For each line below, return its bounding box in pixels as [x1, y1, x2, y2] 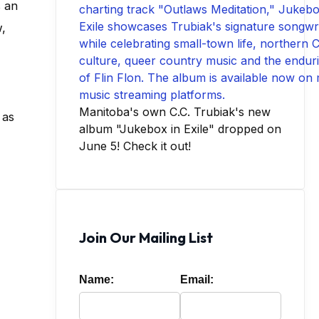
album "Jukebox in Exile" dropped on [79, 121, 281, 136]
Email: [180, 273, 214, 286]
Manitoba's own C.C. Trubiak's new [79, 104, 271, 119]
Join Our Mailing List [79, 228, 213, 246]
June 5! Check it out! [79, 138, 191, 153]
